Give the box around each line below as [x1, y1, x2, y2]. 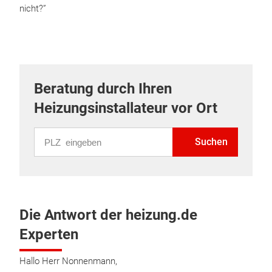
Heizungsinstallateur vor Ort [34, 100, 217, 117]
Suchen [195, 136, 228, 148]
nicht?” [19, 3, 46, 14]
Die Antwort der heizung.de [19, 206, 197, 223]
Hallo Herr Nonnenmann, [19, 256, 117, 267]
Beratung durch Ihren [34, 80, 172, 97]
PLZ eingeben [33, 129, 87, 140]
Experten [19, 226, 78, 243]
